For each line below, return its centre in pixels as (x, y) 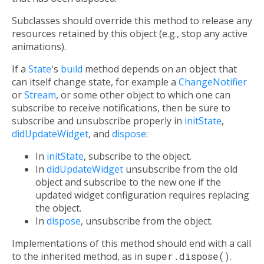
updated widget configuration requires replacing (142, 195)
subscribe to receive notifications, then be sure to (121, 108)
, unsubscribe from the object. (147, 221)
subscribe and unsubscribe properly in (98, 121)
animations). (39, 47)
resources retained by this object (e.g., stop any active (130, 34)
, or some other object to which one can (143, 95)
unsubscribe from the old (180, 169)
